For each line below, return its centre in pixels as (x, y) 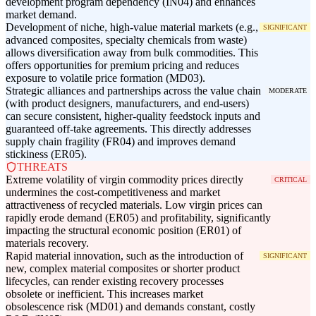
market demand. (41, 15)
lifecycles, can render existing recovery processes (115, 281)
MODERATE (288, 91)
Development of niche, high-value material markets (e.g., (132, 28)
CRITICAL (291, 180)
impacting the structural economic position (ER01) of (123, 231)
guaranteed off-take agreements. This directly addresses (128, 129)
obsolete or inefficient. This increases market (104, 294)
